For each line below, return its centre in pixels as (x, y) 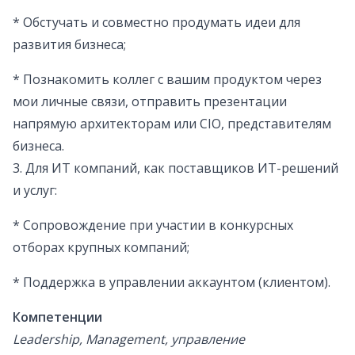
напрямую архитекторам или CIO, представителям (172, 124)
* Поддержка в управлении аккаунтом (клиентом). (172, 282)
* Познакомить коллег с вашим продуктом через (167, 80)
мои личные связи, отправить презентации (150, 102)
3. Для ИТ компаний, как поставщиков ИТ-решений (176, 168)
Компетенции (57, 317)
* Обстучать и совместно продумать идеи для (157, 23)
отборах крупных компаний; (101, 248)
